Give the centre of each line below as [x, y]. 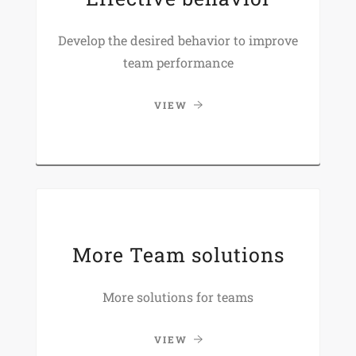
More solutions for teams [178, 296]
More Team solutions [178, 254]
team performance [178, 62]
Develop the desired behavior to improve [178, 40]
